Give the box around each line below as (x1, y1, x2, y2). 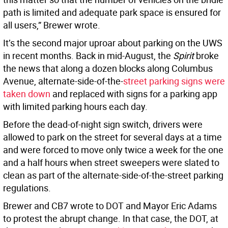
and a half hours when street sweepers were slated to (3, 156, 219, 169)
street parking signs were (123, 75, 225, 88)
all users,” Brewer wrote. (3, 19, 100, 32)
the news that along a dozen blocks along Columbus (3, 62, 213, 75)
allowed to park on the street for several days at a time (3, 131, 222, 144)
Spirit (173, 49, 194, 62)
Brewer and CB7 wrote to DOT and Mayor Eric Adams (3, 199, 217, 212)
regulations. (3, 182, 51, 194)
